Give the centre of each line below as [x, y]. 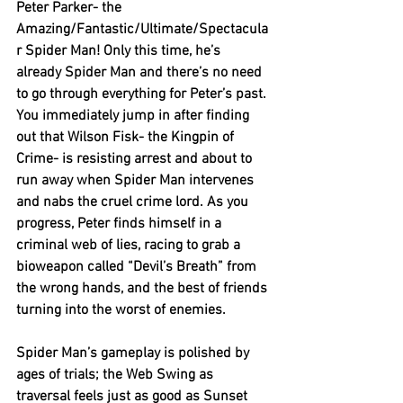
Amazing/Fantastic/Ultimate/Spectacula [142, 29]
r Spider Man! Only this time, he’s [120, 51]
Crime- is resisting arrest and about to [136, 159]
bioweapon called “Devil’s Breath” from [138, 267]
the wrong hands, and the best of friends [143, 288]
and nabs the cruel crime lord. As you [134, 202]
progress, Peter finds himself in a [121, 224]
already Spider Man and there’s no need [141, 72]
